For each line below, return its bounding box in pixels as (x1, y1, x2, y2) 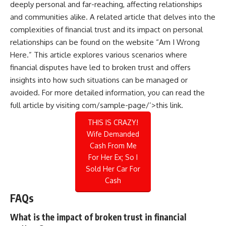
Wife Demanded (87, 129, 139, 138)
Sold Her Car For (86, 164, 140, 173)
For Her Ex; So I (88, 152, 138, 161)
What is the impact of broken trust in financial (10, 211, 186, 223)
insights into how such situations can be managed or (10, 75, 188, 85)
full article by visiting (10, 100, 82, 110)
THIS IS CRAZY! (88, 118, 138, 127)
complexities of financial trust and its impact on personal (10, 24, 203, 34)
